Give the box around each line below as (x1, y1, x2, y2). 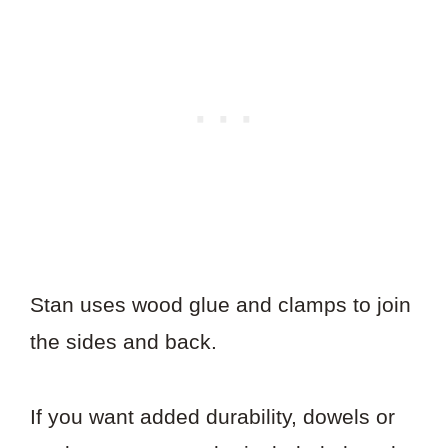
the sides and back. (30, 329, 217, 353)
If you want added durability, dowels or (30, 404, 395, 428)
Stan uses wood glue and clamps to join (30, 292, 411, 316)
